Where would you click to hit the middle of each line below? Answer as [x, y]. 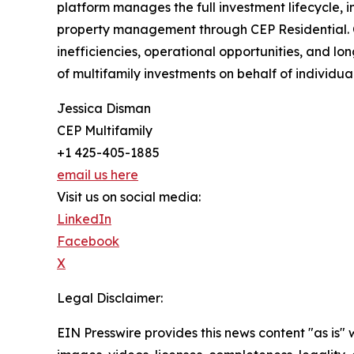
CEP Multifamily [105, 131]
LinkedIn [84, 219]
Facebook [88, 241]
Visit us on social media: [129, 197]
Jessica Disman [104, 109]
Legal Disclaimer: [110, 298]
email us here [98, 175]
